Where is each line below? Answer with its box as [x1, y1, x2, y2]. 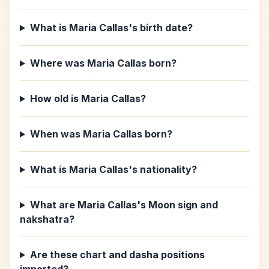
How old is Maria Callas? [29, 92, 146, 104]
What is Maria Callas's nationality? [29, 163, 197, 175]
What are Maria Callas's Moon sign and [29, 199, 218, 211]
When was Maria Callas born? [29, 128, 172, 140]
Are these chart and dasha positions [29, 249, 205, 261]
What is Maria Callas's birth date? [29, 22, 193, 34]
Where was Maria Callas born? [29, 57, 177, 69]
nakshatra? [20, 213, 74, 225]
